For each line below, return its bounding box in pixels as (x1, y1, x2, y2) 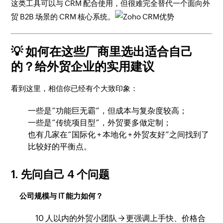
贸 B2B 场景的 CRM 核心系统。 (11, 12, 115, 21)
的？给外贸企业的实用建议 (11, 60, 155, 73)
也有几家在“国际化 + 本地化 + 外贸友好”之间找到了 (28, 130, 210, 139)
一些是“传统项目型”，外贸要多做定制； (28, 118, 172, 127)
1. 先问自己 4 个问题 (11, 168, 110, 181)
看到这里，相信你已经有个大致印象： (11, 84, 138, 93)
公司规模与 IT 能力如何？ (19, 192, 104, 200)
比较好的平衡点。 (28, 142, 92, 151)
